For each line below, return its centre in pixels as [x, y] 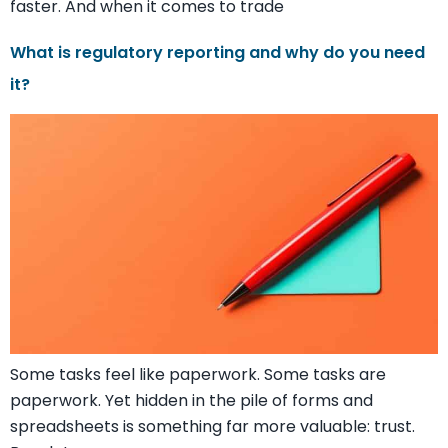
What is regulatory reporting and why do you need [217, 52]
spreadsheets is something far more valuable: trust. [212, 426]
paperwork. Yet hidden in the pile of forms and [191, 400]
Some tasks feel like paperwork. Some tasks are [198, 374]
